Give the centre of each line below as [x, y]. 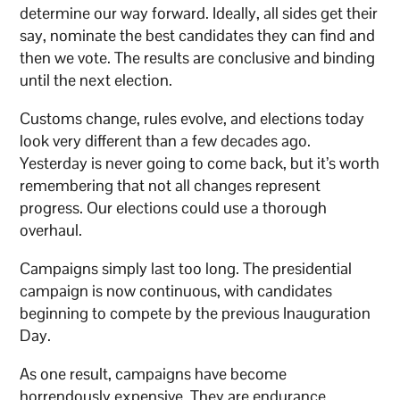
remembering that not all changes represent [171, 186]
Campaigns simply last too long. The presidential [186, 269]
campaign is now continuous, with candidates [176, 291]
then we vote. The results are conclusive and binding [198, 58]
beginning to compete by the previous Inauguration [196, 313]
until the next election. [96, 80]
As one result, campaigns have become [154, 374]
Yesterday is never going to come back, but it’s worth [200, 163]
